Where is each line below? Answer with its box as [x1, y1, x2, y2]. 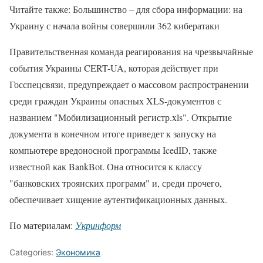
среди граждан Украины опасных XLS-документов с [9, 94, 221, 107]
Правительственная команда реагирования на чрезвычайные [9, 45, 253, 58]
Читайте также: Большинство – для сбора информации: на [9, 2, 242, 15]
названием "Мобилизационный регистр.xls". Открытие [9, 110, 232, 123]
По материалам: [9, 218, 75, 231]
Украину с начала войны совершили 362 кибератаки [9, 19, 220, 32]
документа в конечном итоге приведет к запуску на [9, 127, 216, 140]
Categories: [9, 247, 56, 257]
